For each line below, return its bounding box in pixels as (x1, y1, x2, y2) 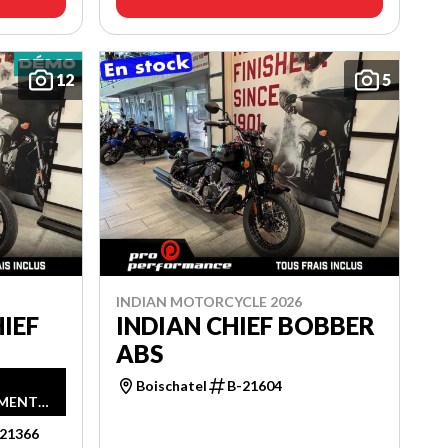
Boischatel (135, 377, 207, 394)
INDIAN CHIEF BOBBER (115, 311, 375, 340)
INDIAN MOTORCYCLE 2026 (115, 293, 302, 310)
